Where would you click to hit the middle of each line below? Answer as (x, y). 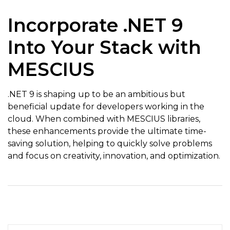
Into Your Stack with (104, 47)
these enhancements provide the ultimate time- (107, 131)
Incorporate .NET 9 (95, 25)
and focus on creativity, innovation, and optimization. (114, 156)
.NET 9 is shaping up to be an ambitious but (97, 94)
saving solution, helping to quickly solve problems (110, 144)
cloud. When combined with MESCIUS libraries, (104, 119)
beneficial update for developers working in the (106, 107)
